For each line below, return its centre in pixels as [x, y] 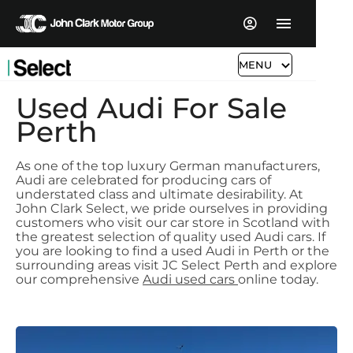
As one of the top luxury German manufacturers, [168, 166]
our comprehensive [79, 279]
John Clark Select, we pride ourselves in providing [172, 208]
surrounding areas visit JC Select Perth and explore [176, 265]
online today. [278, 279]
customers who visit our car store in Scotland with [173, 223]
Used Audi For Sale [151, 108]
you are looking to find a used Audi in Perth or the [173, 251]
